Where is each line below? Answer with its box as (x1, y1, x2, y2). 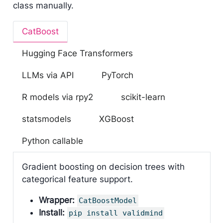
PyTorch (101, 70, 133, 81)
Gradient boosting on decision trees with (21, 161, 185, 172)
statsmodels (21, 114, 71, 124)
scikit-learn (120, 92, 165, 103)
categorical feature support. (21, 174, 133, 184)
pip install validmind (68, 208, 163, 218)
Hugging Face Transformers (21, 48, 133, 59)
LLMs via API (21, 70, 74, 81)
